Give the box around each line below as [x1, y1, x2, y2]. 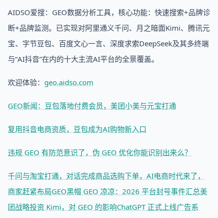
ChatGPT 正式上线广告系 [117, 202, 199, 212]
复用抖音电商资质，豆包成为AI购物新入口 [8, 124, 146, 134]
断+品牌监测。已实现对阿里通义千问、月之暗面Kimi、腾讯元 [8, 23, 210, 33]
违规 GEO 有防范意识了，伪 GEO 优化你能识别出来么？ [8, 147, 192, 157]
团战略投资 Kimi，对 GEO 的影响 [8, 202, 117, 212]
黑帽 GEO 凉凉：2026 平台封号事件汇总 [67, 186, 200, 196]
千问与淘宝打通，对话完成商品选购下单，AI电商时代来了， [8, 171, 205, 181]
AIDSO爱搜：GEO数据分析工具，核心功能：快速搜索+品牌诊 [8, 7, 210, 17]
